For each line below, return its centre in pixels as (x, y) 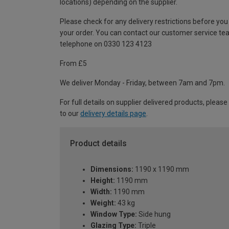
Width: (101, 191)
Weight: (103, 203)
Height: (103, 180)
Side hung (154, 214)
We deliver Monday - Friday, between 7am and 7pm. (142, 83)
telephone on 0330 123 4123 (106, 44)
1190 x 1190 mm (161, 169)
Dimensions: (112, 169)
